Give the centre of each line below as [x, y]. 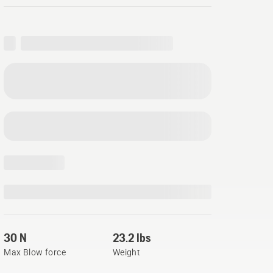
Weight [126, 252]
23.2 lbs [131, 237]
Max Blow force [35, 252]
